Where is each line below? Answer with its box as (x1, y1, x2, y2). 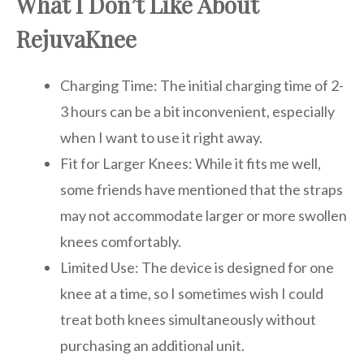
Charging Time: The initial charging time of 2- (60, 76, 344, 94)
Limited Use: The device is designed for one (60, 258, 334, 276)
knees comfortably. (60, 232, 181, 250)
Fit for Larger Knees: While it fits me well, (60, 154, 321, 172)
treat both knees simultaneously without (60, 310, 316, 328)
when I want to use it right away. (60, 128, 262, 146)
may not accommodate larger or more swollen (60, 206, 347, 224)
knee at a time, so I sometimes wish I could (60, 284, 323, 302)
